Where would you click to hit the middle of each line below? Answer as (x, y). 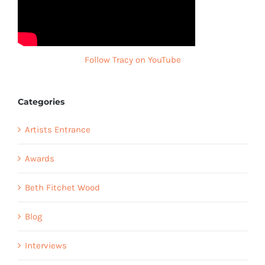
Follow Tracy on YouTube (132, 59)
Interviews (46, 245)
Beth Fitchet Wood (62, 187)
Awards (40, 158)
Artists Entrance (58, 129)
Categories (41, 101)
